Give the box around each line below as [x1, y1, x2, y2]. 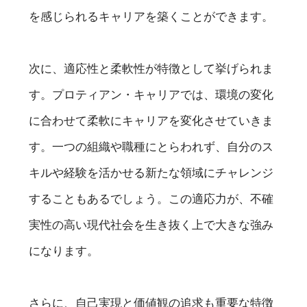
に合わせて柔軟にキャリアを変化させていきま [29, 113, 274, 127]
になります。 [29, 243, 99, 258]
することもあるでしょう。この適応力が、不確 [29, 191, 274, 206]
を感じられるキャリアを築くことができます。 [29, 9, 274, 23]
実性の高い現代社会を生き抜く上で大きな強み [29, 217, 274, 232]
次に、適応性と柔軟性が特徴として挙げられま [29, 61, 274, 75]
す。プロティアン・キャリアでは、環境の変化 [29, 87, 274, 101]
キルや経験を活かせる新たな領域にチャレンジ [29, 165, 274, 180]
